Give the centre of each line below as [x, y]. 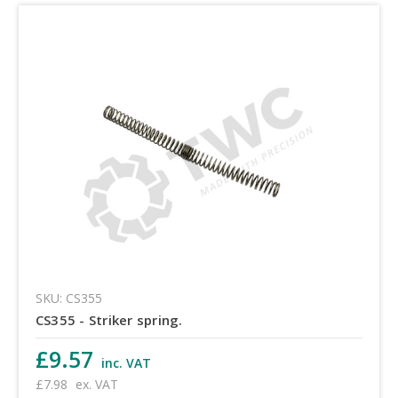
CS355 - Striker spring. [109, 320]
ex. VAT [96, 385]
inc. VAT [126, 363]
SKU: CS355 [68, 298]
